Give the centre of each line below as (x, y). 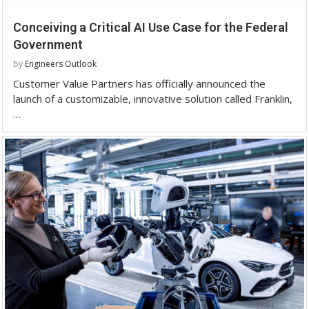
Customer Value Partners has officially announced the (139, 84)
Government (48, 45)
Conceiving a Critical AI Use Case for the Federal (151, 28)
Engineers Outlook (61, 64)
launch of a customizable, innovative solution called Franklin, (153, 99)
